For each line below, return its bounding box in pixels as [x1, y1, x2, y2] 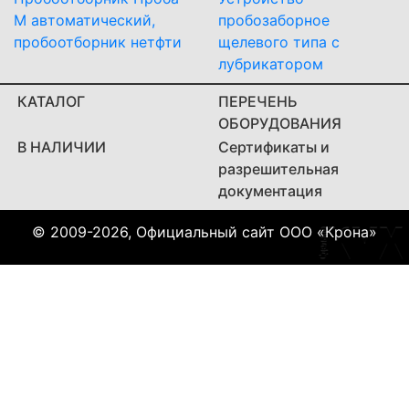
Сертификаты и [218, 137, 330, 156]
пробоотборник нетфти [14, 33, 182, 52]
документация [218, 181, 322, 200]
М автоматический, [14, 11, 155, 30]
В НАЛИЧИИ [17, 137, 107, 156]
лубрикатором [218, 55, 323, 74]
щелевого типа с [218, 33, 340, 52]
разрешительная [218, 159, 339, 178]
